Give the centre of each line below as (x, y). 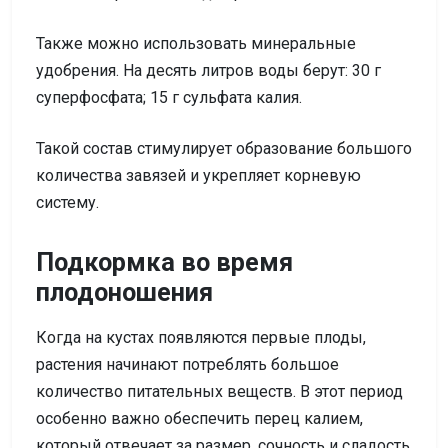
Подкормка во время (164, 262)
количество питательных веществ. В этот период (219, 391)
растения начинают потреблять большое (187, 364)
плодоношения (124, 292)
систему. (67, 202)
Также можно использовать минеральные (196, 43)
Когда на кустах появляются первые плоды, (201, 337)
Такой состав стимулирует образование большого (224, 148)
